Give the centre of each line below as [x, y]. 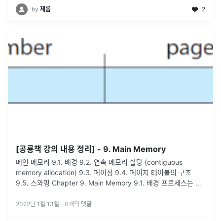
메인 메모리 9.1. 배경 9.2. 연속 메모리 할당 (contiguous [34, 162]
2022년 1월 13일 [37, 204]
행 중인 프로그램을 [43, 193]
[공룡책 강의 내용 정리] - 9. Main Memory [91, 149]
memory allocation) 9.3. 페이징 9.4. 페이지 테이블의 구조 [47, 172]
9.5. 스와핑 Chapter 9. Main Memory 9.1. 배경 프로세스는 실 [34, 183]
